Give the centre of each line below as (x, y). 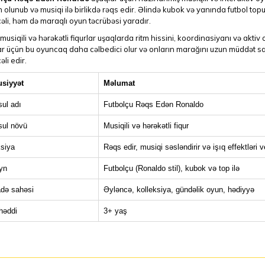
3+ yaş (115, 211)
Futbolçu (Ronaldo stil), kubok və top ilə (171, 168)
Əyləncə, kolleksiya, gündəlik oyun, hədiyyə (179, 190)
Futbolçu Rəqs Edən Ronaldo (153, 104)
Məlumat (119, 83)
